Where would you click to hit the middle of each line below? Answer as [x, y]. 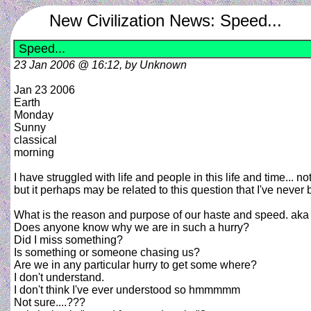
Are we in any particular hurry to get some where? [135, 265]
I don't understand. [59, 277]
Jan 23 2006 [44, 90]
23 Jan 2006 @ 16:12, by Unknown [100, 65]
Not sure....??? [50, 302]
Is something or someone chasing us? [107, 252]
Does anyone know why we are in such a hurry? [132, 227]
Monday [34, 115]
